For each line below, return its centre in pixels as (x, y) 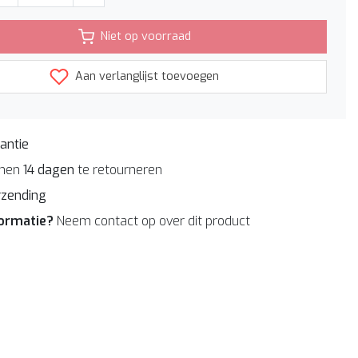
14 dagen (49, 169)
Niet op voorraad (145, 36)
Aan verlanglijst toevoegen (145, 76)
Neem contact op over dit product (153, 221)
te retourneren (118, 169)
